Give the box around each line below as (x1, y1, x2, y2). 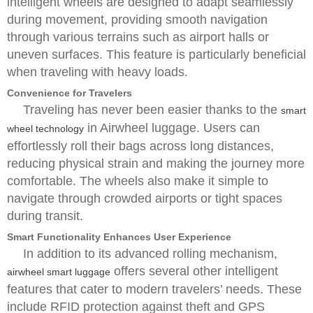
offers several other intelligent (110, 264, 278, 278)
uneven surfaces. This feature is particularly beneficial (7, 48, 306, 61)
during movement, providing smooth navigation (7, 13, 268, 27)
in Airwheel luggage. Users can (84, 121, 260, 135)
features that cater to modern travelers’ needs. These (7, 282, 302, 296)
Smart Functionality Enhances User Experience (7, 231, 231, 242)
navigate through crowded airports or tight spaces (7, 191, 282, 205)
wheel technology (7, 123, 84, 134)
